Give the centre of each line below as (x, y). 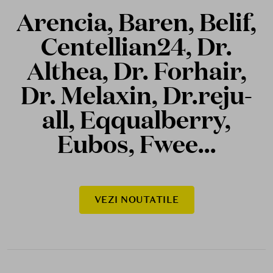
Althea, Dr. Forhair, (136, 70)
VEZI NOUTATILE (136, 200)
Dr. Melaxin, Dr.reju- (136, 95)
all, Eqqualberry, (136, 119)
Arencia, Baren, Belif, (136, 22)
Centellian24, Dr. (136, 46)
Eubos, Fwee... (136, 144)
